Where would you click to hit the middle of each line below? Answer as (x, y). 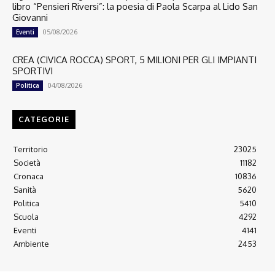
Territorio (31, 149)
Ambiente (31, 244)
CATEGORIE (44, 119)
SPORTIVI (33, 71)
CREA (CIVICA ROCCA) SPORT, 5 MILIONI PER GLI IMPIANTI (134, 60)
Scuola (26, 217)
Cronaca (29, 176)
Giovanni (30, 18)
